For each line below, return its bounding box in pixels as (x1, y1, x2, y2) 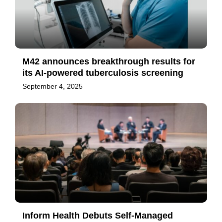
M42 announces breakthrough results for (22, 56, 195, 67)
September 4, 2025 (22, 82, 83, 91)
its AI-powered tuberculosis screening (22, 68, 183, 78)
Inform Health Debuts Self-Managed (22, 210, 173, 221)
